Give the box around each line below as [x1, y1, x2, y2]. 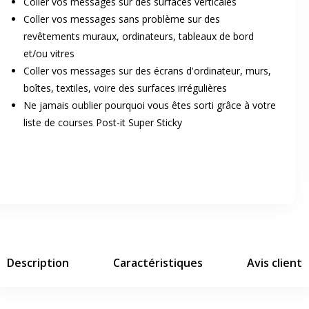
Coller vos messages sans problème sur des [23, 12, 220, 26]
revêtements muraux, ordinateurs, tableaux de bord [23, 30, 254, 43]
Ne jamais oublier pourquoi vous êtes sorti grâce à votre [23, 99, 276, 112]
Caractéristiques [113, 255, 203, 270]
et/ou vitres [23, 47, 74, 60]
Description [7, 255, 69, 270]
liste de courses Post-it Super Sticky [23, 116, 182, 129]
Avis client [247, 255, 302, 270]
